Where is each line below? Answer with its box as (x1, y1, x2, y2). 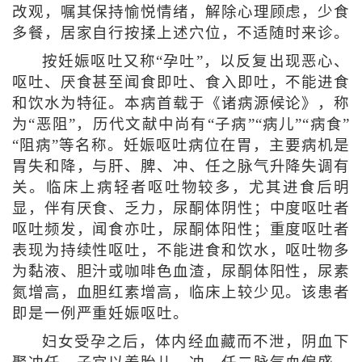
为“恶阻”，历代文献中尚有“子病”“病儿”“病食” (11, 116, 351, 133)
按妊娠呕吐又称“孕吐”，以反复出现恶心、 (41, 53, 351, 70)
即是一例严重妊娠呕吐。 (11, 305, 189, 322)
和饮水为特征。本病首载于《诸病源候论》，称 (11, 95, 351, 112)
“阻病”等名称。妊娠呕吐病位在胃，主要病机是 (11, 137, 351, 154)
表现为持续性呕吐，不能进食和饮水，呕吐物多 (11, 242, 351, 259)
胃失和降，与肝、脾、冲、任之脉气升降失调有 (11, 158, 351, 175)
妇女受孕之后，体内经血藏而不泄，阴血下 (41, 334, 351, 351)
